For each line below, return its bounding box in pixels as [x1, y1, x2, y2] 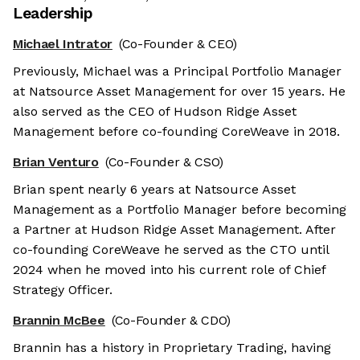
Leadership [13, 4, 93, 23]
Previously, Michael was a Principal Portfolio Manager [13, 63, 342, 80]
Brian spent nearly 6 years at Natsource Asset [13, 182, 296, 198]
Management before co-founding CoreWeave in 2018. [13, 124, 340, 140]
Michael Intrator [13, 36, 112, 52]
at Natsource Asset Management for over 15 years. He [13, 84, 346, 100]
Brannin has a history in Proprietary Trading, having [13, 340, 331, 356]
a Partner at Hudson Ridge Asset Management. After [13, 222, 336, 238]
